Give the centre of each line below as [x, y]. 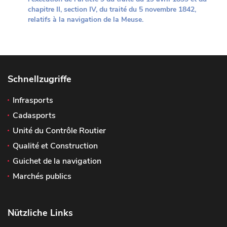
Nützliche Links [40, 213]
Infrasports [33, 100]
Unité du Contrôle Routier [59, 131]
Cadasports [34, 116]
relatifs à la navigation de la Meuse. [87, 20]
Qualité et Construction [55, 146]
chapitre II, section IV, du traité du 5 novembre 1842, [112, 9]
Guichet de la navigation [57, 161]
